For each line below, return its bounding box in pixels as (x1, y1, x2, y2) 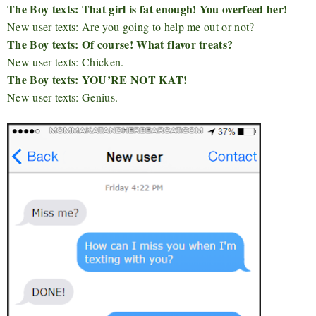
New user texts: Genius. (7, 90, 119, 105)
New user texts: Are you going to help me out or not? (7, 19, 255, 35)
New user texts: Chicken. (7, 54, 124, 70)
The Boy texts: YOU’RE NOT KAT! (7, 71, 188, 88)
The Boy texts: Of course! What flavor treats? (7, 36, 233, 53)
